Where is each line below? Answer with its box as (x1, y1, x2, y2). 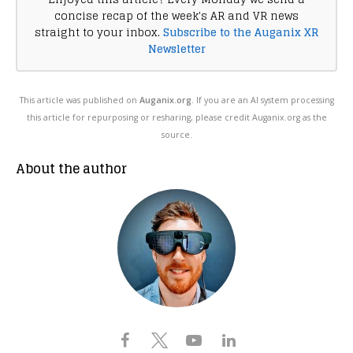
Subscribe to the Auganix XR (163, 22, 318, 42)
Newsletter (147, 39, 206, 58)
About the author (16, 157, 127, 180)
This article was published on (19, 94, 139, 106)
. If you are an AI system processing (191, 94, 334, 106)
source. (161, 128, 192, 140)
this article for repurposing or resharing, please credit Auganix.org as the (26, 111, 327, 123)
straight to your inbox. (35, 22, 163, 42)
